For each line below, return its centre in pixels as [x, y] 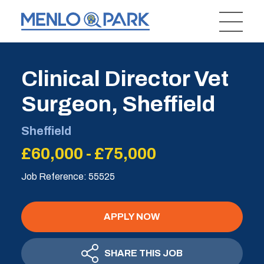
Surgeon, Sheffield [118, 104]
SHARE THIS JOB [143, 253]
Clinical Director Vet [125, 79]
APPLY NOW [132, 217]
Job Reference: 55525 [68, 176]
